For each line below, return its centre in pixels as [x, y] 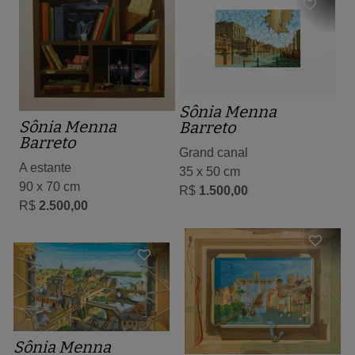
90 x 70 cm [50, 186]
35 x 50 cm [210, 171]
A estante [45, 167]
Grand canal [214, 152]
